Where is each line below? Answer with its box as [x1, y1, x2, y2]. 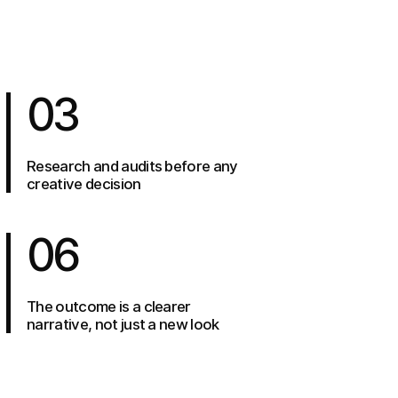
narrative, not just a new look [27, 314, 219, 333]
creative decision [27, 174, 141, 193]
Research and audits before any [27, 156, 238, 175]
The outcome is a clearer [27, 297, 191, 315]
